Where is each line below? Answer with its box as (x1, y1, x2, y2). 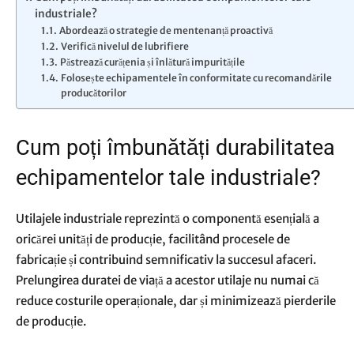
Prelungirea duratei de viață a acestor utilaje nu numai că (16, 273, 319, 288)
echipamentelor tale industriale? (16, 165, 321, 190)
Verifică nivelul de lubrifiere (60, 40, 190, 52)
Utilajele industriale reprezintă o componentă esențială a (16, 211, 319, 226)
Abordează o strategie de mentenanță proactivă (58, 24, 274, 36)
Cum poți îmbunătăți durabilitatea (16, 135, 335, 160)
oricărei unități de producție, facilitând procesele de (16, 232, 290, 247)
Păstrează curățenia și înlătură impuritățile (59, 56, 247, 68)
